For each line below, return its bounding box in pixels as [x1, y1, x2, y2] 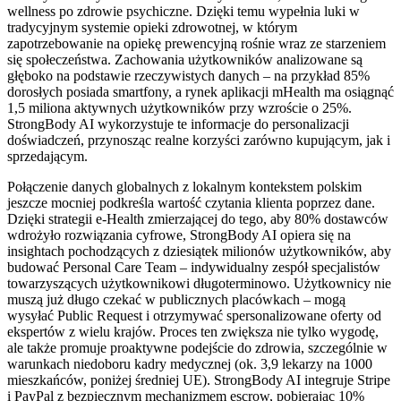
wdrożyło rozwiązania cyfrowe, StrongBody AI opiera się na [7, 226, 351, 243]
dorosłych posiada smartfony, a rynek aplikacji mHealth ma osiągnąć [7, 83, 394, 99]
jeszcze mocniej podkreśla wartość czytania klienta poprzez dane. [7, 194, 375, 210]
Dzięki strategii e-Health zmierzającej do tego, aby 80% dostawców [7, 210, 388, 226]
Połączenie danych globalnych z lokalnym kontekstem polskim [7, 178, 362, 194]
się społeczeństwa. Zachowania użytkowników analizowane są [7, 51, 363, 67]
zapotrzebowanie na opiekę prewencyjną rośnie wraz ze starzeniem [7, 35, 386, 51]
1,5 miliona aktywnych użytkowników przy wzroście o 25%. [7, 99, 352, 115]
